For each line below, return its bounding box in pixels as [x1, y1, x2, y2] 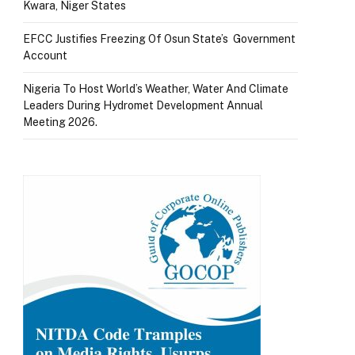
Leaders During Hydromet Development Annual [23, 98, 263, 112]
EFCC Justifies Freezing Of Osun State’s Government [23, 32, 296, 45]
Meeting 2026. [23, 115, 97, 128]
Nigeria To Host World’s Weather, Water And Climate [23, 82, 288, 95]
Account [23, 48, 67, 62]
